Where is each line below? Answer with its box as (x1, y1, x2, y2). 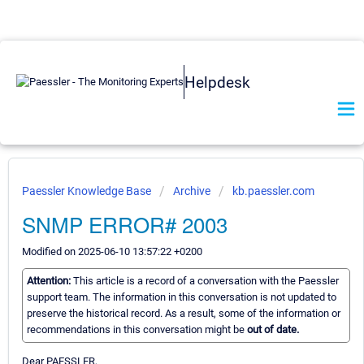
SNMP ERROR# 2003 (22, 209, 227, 239)
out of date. (247, 323, 299, 336)
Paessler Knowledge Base (22, 184, 154, 197)
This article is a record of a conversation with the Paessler (73, 275, 339, 288)
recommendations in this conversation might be (27, 323, 247, 336)
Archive (173, 184, 210, 197)
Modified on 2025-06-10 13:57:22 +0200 (22, 245, 202, 258)
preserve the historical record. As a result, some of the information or (27, 307, 340, 320)
